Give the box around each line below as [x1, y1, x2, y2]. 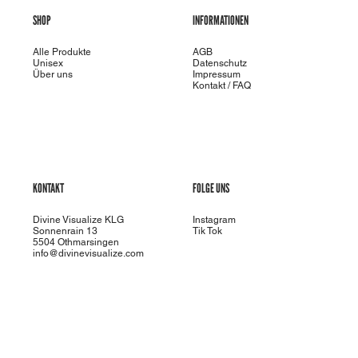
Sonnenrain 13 [32, 225, 97, 237]
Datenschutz [193, 58, 248, 70]
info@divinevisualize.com [32, 247, 144, 259]
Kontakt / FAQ [193, 80, 252, 92]
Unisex [32, 58, 63, 70]
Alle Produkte [32, 46, 91, 58]
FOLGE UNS [193, 180, 230, 196]
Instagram [193, 213, 237, 225]
